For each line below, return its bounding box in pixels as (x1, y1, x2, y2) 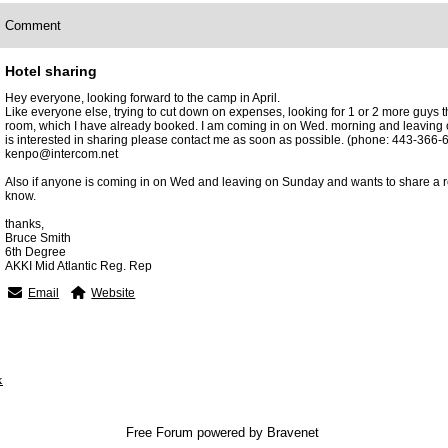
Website (91, 286, 136, 300)
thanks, (5, 217, 44, 231)
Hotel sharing (5, 63, 97, 79)
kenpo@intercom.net (5, 147, 118, 161)
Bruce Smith (5, 231, 71, 245)
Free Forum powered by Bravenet (125, 425, 323, 440)
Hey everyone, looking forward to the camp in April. (5, 91, 280, 105)
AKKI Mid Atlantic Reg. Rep (5, 259, 152, 273)
